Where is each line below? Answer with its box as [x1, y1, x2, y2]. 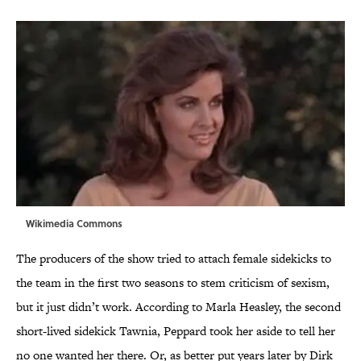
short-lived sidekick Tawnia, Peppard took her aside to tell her [16, 322, 335, 340]
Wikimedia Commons [26, 216, 122, 231]
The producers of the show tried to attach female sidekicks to [16, 250, 331, 268]
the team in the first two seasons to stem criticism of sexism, [16, 274, 330, 292]
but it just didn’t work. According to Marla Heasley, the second [16, 298, 341, 316]
